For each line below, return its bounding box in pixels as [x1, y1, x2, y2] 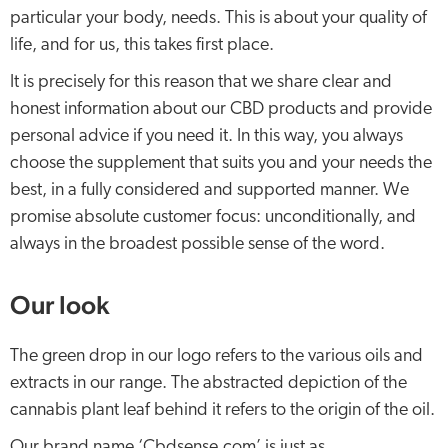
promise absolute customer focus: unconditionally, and [10, 208, 416, 227]
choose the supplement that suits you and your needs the [10, 154, 432, 173]
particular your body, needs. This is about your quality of [10, 9, 427, 28]
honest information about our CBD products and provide [10, 100, 432, 119]
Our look [10, 289, 110, 320]
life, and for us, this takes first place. [10, 36, 274, 55]
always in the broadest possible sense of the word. [10, 235, 389, 254]
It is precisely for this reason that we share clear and [10, 73, 392, 92]
